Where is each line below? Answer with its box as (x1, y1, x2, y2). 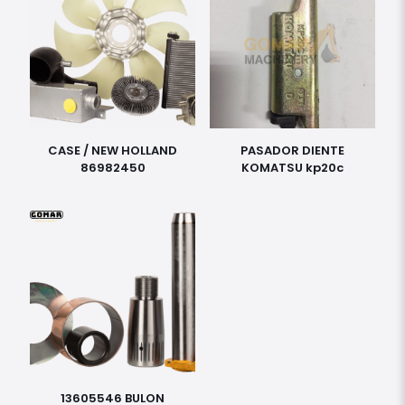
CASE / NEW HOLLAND (48, 141, 178, 159)
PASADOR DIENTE (240, 141, 344, 159)
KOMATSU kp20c (240, 158, 344, 176)
